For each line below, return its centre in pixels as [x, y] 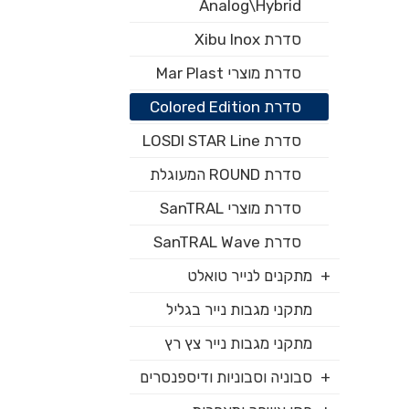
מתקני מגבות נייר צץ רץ [239, 343]
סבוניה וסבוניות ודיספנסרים [226, 377]
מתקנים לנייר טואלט [250, 276]
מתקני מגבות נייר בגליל [240, 309]
